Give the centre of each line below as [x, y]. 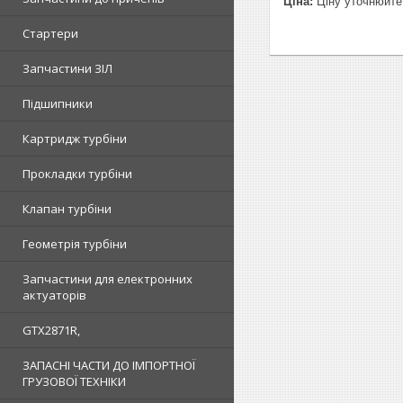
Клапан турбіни [67, 209]
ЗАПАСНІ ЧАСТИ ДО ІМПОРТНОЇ [109, 365]
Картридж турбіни [75, 139]
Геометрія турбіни [75, 244]
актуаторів [54, 295]
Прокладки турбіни [77, 174]
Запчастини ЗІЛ [67, 68]
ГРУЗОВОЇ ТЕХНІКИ [74, 381]
